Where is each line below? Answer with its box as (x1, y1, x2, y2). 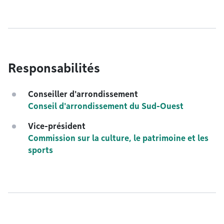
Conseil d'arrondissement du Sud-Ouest (28, 101, 183, 111)
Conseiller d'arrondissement (28, 89, 138, 99)
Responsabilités (8, 61, 100, 75)
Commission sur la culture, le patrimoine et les (28, 133, 208, 143)
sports (28, 145, 53, 155)
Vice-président (28, 121, 85, 131)
